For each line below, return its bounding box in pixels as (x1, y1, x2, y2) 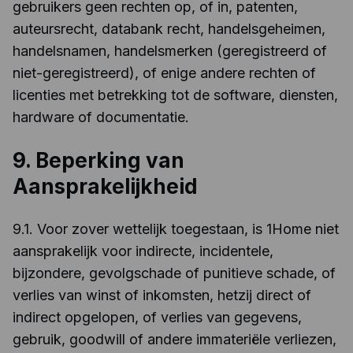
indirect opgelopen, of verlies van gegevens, (13, 309, 302, 325)
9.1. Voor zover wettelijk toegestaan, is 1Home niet (13, 221, 339, 237)
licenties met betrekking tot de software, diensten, (13, 87, 338, 103)
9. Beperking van (13, 148, 184, 173)
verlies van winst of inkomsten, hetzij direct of (13, 287, 311, 303)
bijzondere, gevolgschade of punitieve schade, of (13, 265, 336, 281)
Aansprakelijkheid (13, 174, 198, 199)
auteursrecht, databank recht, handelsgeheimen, (13, 20, 325, 37)
